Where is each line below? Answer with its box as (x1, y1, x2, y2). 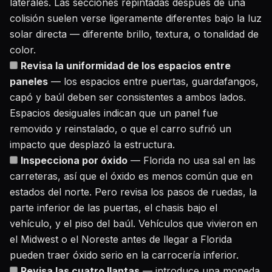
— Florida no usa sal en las (127, 154, 256, 166)
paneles (10, 75, 48, 87)
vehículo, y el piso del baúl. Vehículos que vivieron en (10, 217, 257, 229)
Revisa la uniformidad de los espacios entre (21, 59, 231, 72)
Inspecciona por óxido (21, 154, 127, 166)
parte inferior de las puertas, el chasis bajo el (10, 202, 217, 214)
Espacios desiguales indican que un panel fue (10, 107, 218, 119)
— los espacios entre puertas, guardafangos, (48, 75, 259, 87)
